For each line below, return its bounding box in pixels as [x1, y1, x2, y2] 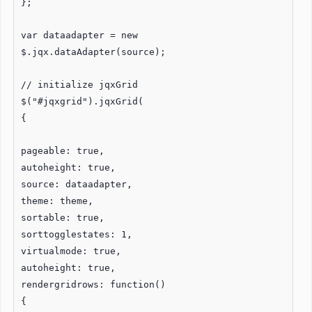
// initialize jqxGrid [21, 79, 138, 90]
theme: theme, [21, 195, 93, 206]
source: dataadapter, [21, 178, 132, 189]
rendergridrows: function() [21, 279, 166, 290]
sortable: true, [21, 212, 104, 223]
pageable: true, [21, 145, 104, 156]
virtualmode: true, [21, 245, 121, 256]
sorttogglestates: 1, [21, 228, 132, 240]
